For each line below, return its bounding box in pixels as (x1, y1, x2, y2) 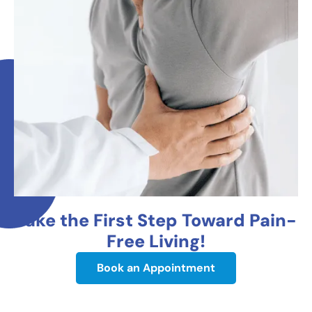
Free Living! (107, 230, 205, 253)
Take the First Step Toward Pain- (15, 209, 297, 233)
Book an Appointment (97, 260, 215, 276)
